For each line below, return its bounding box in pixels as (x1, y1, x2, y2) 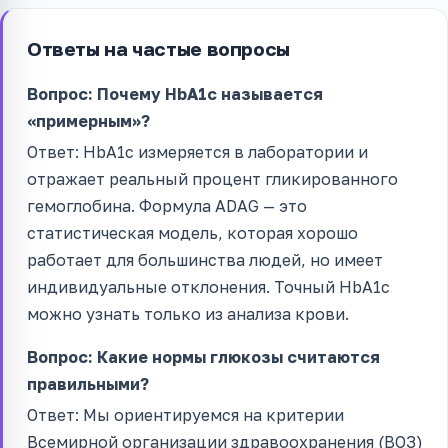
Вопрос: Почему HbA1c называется (27, 83, 323, 104)
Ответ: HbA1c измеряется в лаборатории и (27, 141, 368, 162)
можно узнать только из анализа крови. (27, 303, 349, 324)
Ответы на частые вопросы (27, 36, 290, 60)
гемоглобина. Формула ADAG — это (27, 195, 307, 216)
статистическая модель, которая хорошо (27, 222, 358, 243)
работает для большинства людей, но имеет (27, 249, 383, 270)
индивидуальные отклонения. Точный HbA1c (27, 276, 390, 297)
